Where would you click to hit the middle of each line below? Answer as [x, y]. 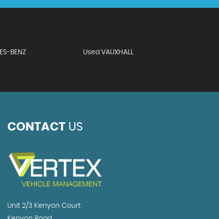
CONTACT [36, 127]
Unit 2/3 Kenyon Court [44, 206]
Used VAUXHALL [109, 52]
